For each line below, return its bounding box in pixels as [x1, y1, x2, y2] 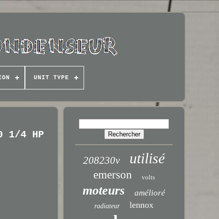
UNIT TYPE [33, 74, 69, 81]
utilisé [130, 150, 165, 166]
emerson [93, 169, 132, 181]
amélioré [134, 188, 166, 197]
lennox [130, 200, 154, 210]
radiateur [94, 202, 120, 210]
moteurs [83, 183, 125, 197]
